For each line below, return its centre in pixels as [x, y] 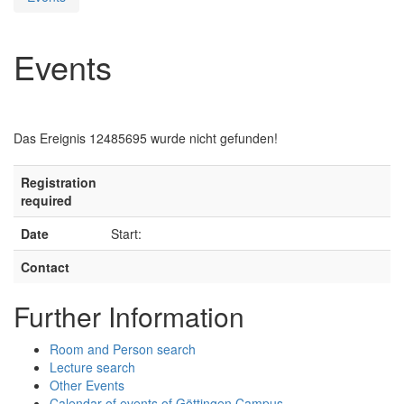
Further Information [129, 316]
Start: [126, 233]
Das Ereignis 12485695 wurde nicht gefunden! [146, 138]
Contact [45, 266]
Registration [59, 182]
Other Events [87, 385]
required [46, 200]
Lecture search [92, 367]
